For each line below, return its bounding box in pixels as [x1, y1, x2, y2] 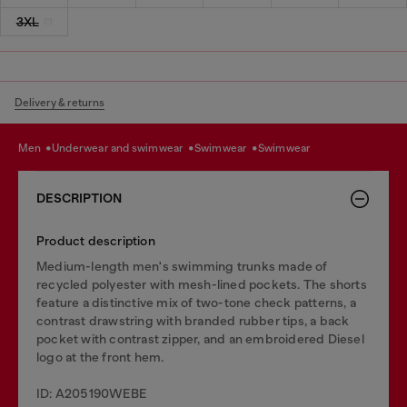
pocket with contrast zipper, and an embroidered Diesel [36, 331, 364, 346]
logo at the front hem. [36, 349, 164, 364]
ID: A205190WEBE [36, 385, 146, 401]
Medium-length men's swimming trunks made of [36, 258, 328, 273]
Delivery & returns [15, 95, 104, 109]
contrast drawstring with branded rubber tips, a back [36, 313, 350, 328]
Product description [36, 233, 155, 248]
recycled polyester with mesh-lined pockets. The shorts [36, 276, 367, 292]
